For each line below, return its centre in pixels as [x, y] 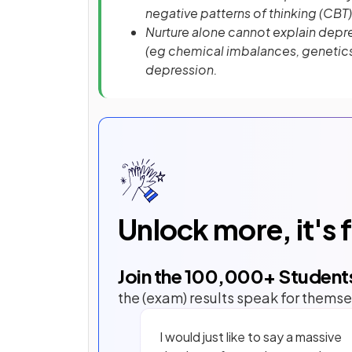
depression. [181, 70]
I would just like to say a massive [251, 337]
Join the [151, 276]
